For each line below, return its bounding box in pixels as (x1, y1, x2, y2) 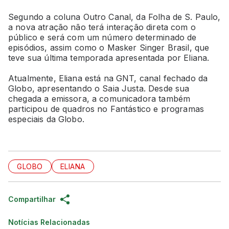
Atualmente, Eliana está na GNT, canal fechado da (8, 73, 208, 83)
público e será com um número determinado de (8, 32, 197, 42)
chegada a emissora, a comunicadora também (8, 93, 191, 104)
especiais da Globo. (8, 113, 87, 124)
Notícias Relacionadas (8, 217, 90, 226)
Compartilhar (8, 194, 56, 203)
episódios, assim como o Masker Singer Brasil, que (8, 42, 210, 53)
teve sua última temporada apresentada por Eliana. (8, 52, 210, 63)
